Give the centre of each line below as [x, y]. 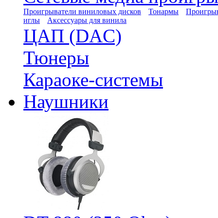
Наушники [66, 101]
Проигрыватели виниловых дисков [82, 11]
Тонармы [163, 11]
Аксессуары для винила [87, 20]
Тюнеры [56, 58]
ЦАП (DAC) [73, 36]
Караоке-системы [93, 80]
